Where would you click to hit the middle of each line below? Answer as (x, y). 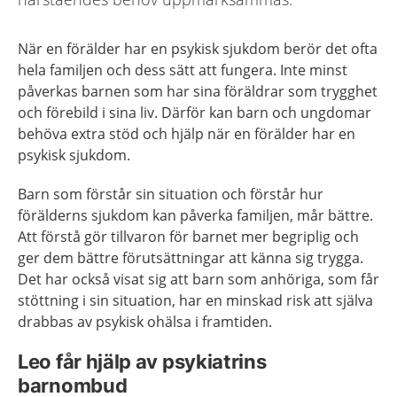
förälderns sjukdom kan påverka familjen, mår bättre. (195, 215)
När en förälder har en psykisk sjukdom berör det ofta (198, 49)
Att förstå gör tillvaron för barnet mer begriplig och (188, 237)
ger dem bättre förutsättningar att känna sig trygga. (191, 258)
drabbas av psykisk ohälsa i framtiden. (145, 322)
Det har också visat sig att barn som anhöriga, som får (198, 279)
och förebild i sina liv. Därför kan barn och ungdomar (195, 113)
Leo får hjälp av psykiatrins (142, 362)
